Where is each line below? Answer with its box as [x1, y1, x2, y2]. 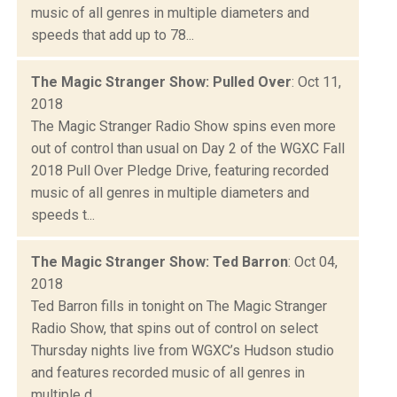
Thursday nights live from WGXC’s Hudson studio [31, 341, 334, 359]
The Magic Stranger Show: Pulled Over [31, 73, 292, 90]
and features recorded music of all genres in [31, 363, 305, 381]
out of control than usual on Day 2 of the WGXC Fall [31, 139, 345, 157]
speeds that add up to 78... [31, 26, 194, 43]
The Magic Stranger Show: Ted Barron [31, 253, 288, 270]
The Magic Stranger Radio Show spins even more [31, 117, 336, 135]
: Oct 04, [288, 253, 338, 270]
